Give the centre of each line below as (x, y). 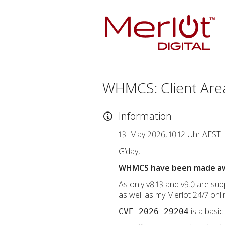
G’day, (129, 151)
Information (145, 116)
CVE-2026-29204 (154, 212)
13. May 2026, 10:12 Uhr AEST (170, 134)
